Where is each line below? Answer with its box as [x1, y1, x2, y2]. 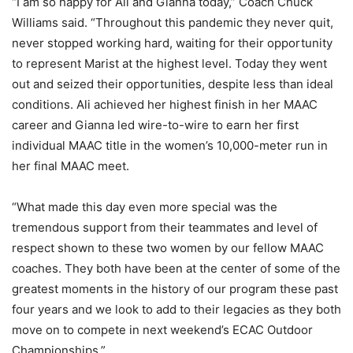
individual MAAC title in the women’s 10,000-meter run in [12, 138, 328, 153]
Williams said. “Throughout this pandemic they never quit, [12, 15, 333, 30]
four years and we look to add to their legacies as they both [12, 302, 341, 317]
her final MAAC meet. [12, 158, 129, 173]
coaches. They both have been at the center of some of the [12, 261, 340, 276]
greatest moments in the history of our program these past [12, 281, 338, 296]
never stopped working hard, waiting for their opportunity [12, 35, 333, 50]
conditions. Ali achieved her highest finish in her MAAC [12, 97, 318, 112]
